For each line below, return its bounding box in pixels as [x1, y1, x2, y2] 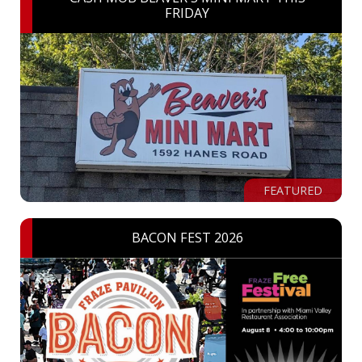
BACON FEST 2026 [131, 228, 243, 246]
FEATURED [263, 182, 322, 198]
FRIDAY [165, 3, 209, 22]
